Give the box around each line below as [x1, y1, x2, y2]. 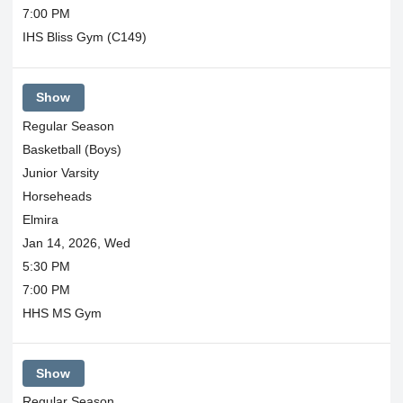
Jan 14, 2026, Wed [22, 235, 130, 250]
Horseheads [22, 188, 92, 203]
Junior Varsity [22, 165, 99, 180]
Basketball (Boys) [22, 141, 121, 157]
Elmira [22, 211, 58, 227]
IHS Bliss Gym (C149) [22, 30, 147, 44]
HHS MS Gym [22, 305, 102, 320]
